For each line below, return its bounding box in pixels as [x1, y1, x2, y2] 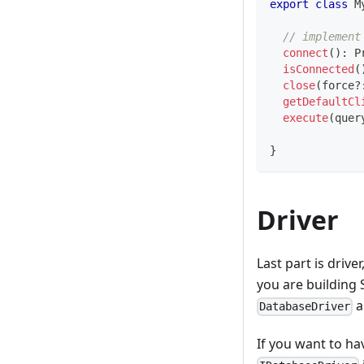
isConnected [283, 63, 354, 76]
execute [283, 111, 328, 125]
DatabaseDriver [259, 300, 351, 314]
